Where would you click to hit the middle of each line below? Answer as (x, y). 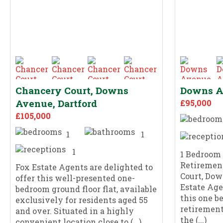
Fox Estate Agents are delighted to (84, 167)
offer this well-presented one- (75, 178)
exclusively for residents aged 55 (82, 200)
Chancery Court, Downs (72, 90)
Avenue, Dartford (56, 103)
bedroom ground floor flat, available (86, 189)
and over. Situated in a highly (75, 211)
